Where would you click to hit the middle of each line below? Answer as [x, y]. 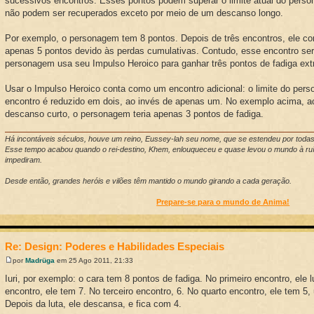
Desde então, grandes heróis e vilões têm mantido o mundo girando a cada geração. [149, 181]
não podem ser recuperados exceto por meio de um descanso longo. [144, 13]
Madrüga [40, 260]
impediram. [24, 160]
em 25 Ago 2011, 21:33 [94, 260]
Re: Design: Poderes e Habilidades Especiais [115, 247]
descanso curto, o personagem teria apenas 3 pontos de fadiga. [135, 114]
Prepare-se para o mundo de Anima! [223, 202]
